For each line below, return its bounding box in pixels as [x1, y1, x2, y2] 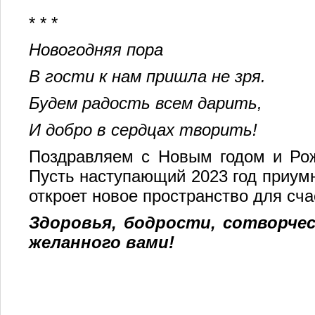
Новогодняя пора [29, 40, 163, 59]
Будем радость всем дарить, [29, 94, 262, 112]
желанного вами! [29, 233, 174, 252]
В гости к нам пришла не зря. [29, 67, 266, 86]
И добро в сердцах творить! [29, 120, 257, 139]
